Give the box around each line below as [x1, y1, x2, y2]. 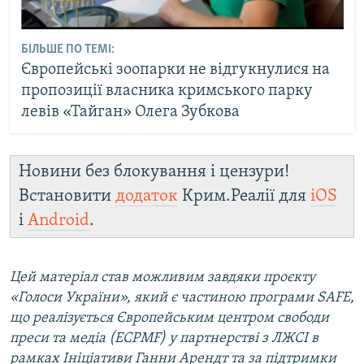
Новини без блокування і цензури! [19, 163, 289, 181]
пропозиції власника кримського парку [20, 82, 313, 99]
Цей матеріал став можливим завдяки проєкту [10, 270, 315, 286]
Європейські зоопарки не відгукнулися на [20, 61, 330, 78]
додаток [115, 188, 178, 206]
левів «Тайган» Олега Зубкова [20, 103, 240, 120]
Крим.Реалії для [178, 188, 310, 206]
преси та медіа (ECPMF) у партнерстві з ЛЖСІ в [10, 331, 318, 347]
